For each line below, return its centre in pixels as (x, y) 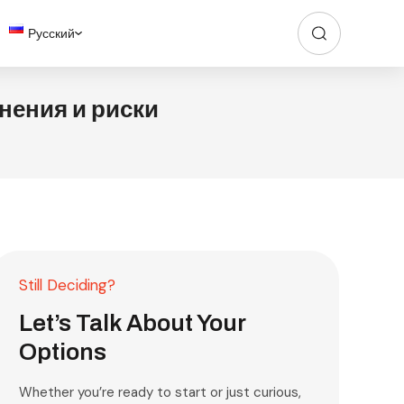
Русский (51, 33)
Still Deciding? (68, 285)
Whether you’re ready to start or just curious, (161, 392)
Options (63, 352)
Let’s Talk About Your (133, 323)
